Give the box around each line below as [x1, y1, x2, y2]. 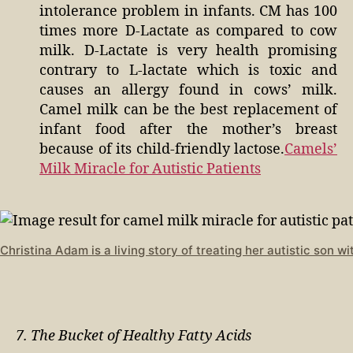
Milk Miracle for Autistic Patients [39, 159, 261, 178]
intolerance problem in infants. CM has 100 [39, 2, 337, 20]
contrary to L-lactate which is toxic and [39, 61, 337, 80]
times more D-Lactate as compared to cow [39, 21, 337, 40]
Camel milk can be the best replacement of [39, 100, 337, 119]
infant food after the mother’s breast [39, 120, 337, 139]
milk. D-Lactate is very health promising [39, 41, 337, 60]
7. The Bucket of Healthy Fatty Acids [16, 327, 251, 346]
